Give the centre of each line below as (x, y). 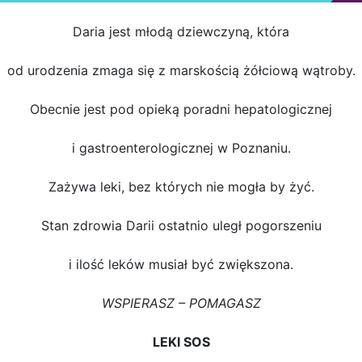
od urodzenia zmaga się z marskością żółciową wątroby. (181, 70)
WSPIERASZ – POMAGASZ (181, 303)
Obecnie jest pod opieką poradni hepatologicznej (181, 109)
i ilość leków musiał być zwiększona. (181, 264)
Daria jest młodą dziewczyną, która (181, 31)
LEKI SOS (181, 341)
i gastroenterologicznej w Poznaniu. (181, 147)
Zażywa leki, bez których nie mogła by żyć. (181, 186)
